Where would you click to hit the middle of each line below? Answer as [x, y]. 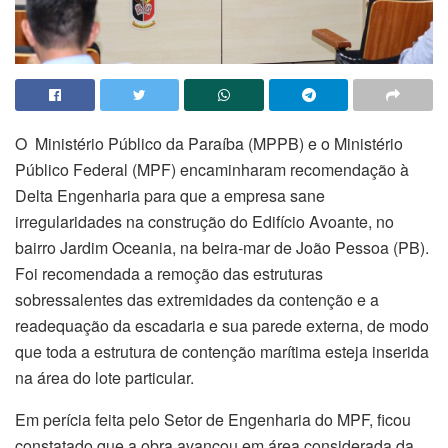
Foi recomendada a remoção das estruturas [169, 273]
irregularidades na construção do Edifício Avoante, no [204, 221]
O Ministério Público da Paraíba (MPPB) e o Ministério [209, 143]
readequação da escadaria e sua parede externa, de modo [222, 325]
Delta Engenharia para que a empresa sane [170, 195]
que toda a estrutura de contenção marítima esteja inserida [222, 351]
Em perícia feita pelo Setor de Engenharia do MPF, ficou [213, 419]
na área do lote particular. [104, 377]
